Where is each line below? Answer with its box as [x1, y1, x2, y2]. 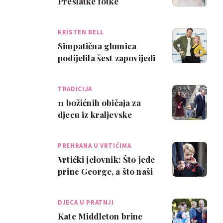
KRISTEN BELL [58, 28, 104, 36]
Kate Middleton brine [58, 211, 143, 222]
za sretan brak [58, 64, 115, 75]
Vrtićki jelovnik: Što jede [58, 154, 155, 165]
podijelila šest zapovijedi [58, 52, 156, 63]
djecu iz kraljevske [58, 109, 132, 120]
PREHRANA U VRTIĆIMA [58, 141, 131, 150]
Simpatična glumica [58, 40, 137, 51]
